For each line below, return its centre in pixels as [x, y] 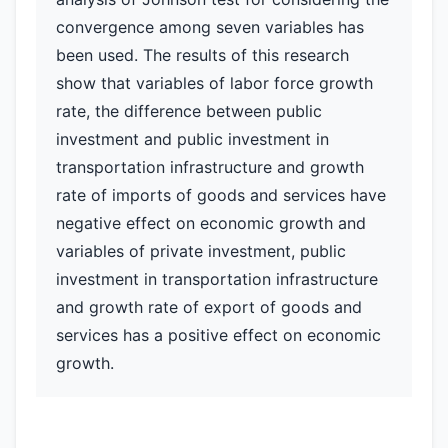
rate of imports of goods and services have [221, 195]
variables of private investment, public [201, 251]
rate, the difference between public [189, 111]
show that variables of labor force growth [214, 83]
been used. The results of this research [202, 55]
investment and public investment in [192, 139]
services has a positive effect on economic [218, 335]
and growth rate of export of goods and [209, 307]
